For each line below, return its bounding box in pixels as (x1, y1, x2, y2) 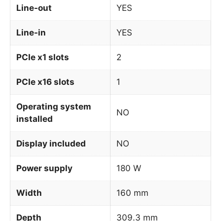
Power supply (16, 163, 73, 173)
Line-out (16, 2, 52, 13)
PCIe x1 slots (16, 52, 69, 62)
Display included (16, 138, 86, 148)
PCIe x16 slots (16, 76, 74, 87)
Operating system (16, 101, 91, 111)
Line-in (16, 27, 46, 37)
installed (16, 113, 53, 124)
